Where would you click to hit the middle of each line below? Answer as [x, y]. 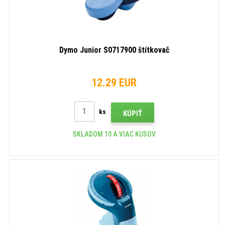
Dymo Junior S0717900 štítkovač [114, 50]
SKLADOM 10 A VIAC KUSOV [114, 134]
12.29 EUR [114, 82]
